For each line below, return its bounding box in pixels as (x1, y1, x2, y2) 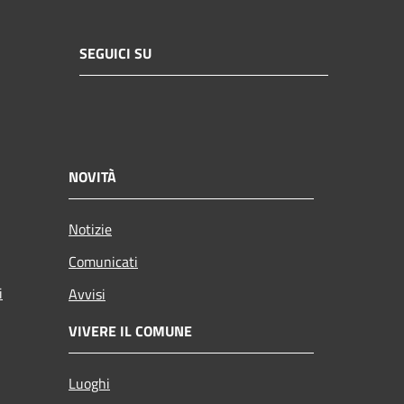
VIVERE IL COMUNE (69, 319, 192, 342)
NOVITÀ (69, 165, 116, 188)
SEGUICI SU (79, 42, 151, 65)
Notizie (69, 217, 112, 240)
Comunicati (69, 250, 138, 272)
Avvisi (69, 282, 106, 305)
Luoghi (69, 372, 110, 394)
